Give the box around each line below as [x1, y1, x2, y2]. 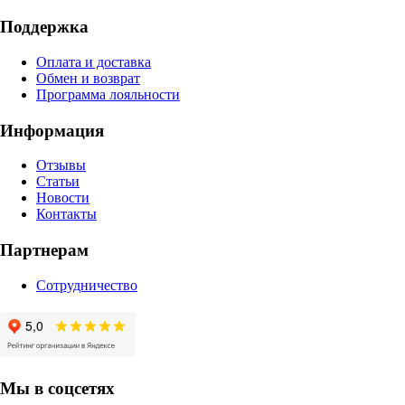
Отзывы [36, 157, 86, 174]
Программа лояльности [36, 86, 180, 102]
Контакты [36, 206, 97, 222]
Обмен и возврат [36, 70, 140, 86]
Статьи [36, 174, 80, 190]
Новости [36, 190, 89, 206]
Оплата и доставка [36, 53, 151, 70]
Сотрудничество [36, 278, 137, 294]
